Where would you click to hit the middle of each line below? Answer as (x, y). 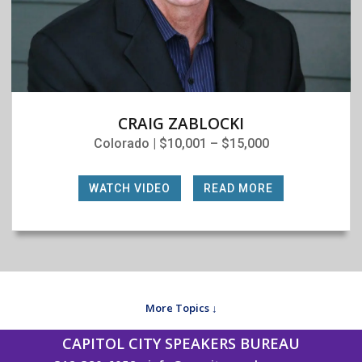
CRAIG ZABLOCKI (181, 123)
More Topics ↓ (181, 307)
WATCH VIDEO (130, 188)
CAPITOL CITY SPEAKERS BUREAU (181, 343)
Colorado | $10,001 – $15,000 (181, 143)
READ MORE (238, 188)
